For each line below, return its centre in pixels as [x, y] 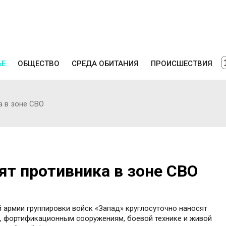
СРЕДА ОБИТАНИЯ [105, 63]
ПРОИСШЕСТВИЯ [182, 63]
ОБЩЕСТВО [39, 63]
